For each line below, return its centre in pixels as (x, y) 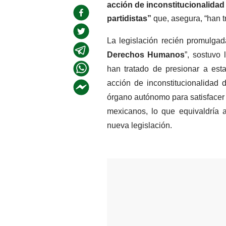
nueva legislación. (139, 125)
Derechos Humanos (146, 55)
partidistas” (129, 18)
